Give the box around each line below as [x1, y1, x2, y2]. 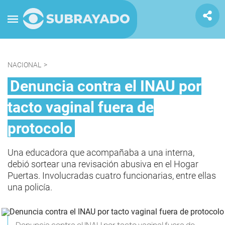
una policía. [8, 182, 52, 192]
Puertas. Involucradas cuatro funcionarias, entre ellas [8, 170, 216, 181]
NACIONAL [8, 61, 41, 69]
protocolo [8, 120, 72, 137]
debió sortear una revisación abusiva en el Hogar [8, 159, 198, 169]
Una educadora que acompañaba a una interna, [8, 147, 194, 158]
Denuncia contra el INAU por [10, 77, 201, 95]
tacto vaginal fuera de [8, 98, 154, 116]
